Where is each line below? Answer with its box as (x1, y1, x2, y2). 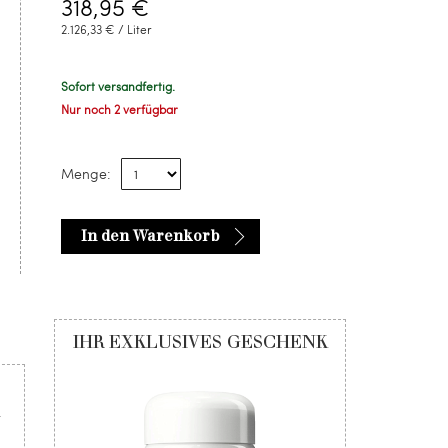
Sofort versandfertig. (61, 78, 175, 94)
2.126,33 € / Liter (61, 21, 152, 37)
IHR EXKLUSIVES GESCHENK (72, 331, 328, 353)
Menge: (61, 164, 111, 183)
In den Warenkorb (81, 227, 220, 245)
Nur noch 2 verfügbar (61, 101, 178, 117)
